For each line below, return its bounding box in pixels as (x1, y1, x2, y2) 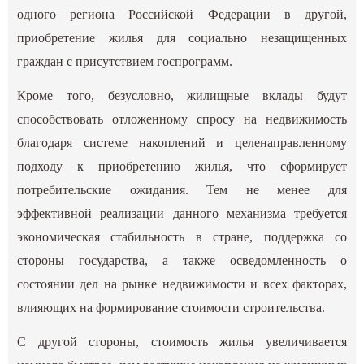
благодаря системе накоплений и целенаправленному (17, 136, 347, 149)
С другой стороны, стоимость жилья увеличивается (17, 335, 347, 349)
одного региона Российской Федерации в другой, (17, 6, 347, 21)
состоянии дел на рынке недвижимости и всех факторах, (17, 277, 347, 291)
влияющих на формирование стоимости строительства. (17, 301, 326, 314)
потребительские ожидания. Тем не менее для (17, 183, 347, 197)
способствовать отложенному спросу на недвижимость (17, 112, 347, 126)
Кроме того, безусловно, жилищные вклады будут (17, 89, 347, 102)
